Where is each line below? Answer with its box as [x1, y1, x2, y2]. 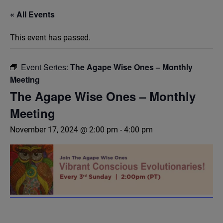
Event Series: [21, 61, 70, 73]
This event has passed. [10, 33, 91, 42]
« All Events [10, 8, 55, 20]
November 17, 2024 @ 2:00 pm [10, 125, 118, 134]
